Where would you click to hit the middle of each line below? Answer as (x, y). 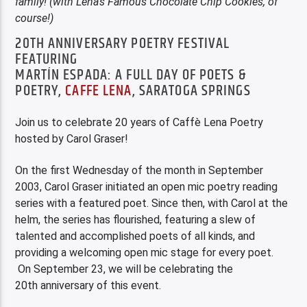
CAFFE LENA (99, 91)
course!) (35, 18)
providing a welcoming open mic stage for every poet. (145, 253)
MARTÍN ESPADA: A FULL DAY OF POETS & (131, 75)
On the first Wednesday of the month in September (139, 171)
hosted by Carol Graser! (72, 138)
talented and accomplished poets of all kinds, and (135, 236)
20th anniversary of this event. (88, 286)
